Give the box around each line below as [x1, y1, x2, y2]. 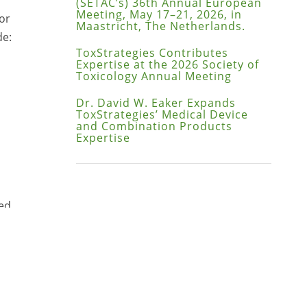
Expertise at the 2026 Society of [75, 56, 259, 72]
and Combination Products [75, 118, 232, 134]
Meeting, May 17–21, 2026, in [75, 6, 242, 22]
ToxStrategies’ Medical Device [75, 106, 248, 122]
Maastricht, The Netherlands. [75, 18, 245, 34]
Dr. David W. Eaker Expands [75, 95, 236, 110]
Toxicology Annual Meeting [75, 68, 232, 84]
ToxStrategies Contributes [75, 45, 228, 60]
